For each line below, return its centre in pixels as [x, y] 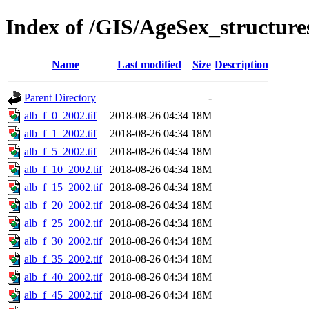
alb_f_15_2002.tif [63, 187]
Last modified [149, 64]
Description [241, 64]
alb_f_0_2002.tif [60, 115]
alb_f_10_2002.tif [63, 169]
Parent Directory [60, 97]
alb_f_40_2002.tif [63, 277]
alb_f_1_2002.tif [60, 133]
